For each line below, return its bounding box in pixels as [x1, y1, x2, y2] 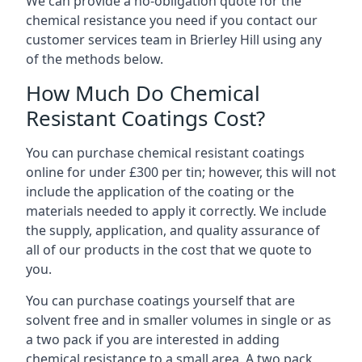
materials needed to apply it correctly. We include [26, 202, 326, 220]
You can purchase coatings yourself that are [26, 292, 295, 309]
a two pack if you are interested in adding [26, 330, 280, 348]
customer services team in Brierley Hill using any [26, 31, 322, 48]
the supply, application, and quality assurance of [26, 221, 320, 239]
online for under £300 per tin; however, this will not [26, 163, 336, 181]
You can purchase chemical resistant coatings [26, 144, 305, 162]
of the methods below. [26, 50, 163, 68]
